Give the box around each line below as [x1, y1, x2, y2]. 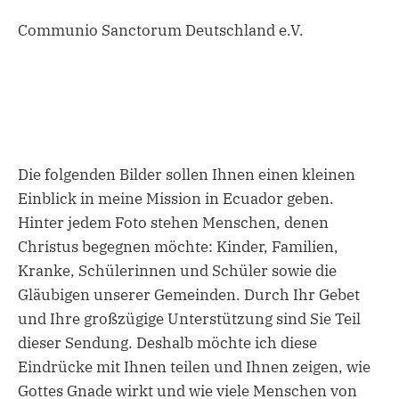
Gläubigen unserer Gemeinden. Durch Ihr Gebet [18, 285, 360, 305]
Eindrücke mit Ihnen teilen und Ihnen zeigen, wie [18, 357, 370, 378]
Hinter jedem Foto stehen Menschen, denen [18, 213, 329, 233]
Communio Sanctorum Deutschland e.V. [18, 20, 304, 40]
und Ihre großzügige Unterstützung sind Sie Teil [18, 309, 361, 330]
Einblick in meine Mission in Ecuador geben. [18, 189, 334, 209]
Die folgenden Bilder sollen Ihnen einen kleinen [18, 165, 355, 185]
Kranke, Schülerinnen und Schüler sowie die [18, 261, 337, 281]
